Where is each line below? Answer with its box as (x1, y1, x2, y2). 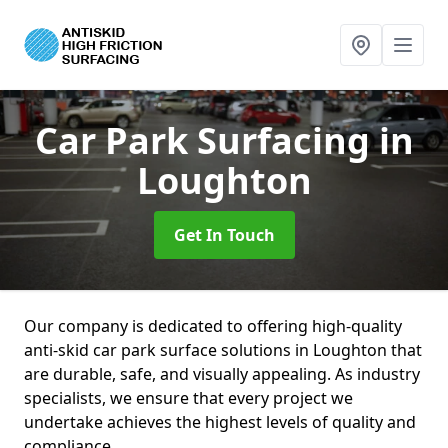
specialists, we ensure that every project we (24, 387, 353, 409)
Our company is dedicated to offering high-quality (24, 315, 402, 337)
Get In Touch (173, 224, 275, 246)
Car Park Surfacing (34, 116, 379, 165)
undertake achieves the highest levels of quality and (24, 411, 416, 433)
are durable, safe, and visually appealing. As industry (24, 363, 420, 385)
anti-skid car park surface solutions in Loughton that (24, 339, 422, 361)
